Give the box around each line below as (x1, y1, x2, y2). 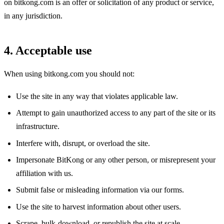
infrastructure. (16, 122, 59, 131)
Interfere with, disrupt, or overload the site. (16, 138, 150, 147)
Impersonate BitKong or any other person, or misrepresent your (16, 155, 215, 164)
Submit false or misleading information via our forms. (16, 185, 184, 194)
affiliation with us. (16, 168, 73, 177)
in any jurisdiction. (4, 11, 62, 20)
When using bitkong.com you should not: (4, 69, 134, 78)
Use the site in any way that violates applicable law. (16, 91, 178, 100)
